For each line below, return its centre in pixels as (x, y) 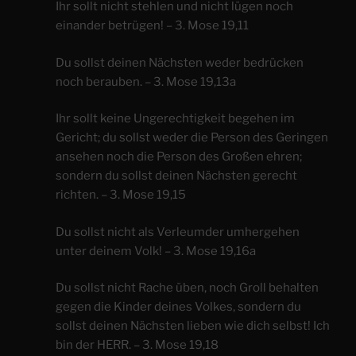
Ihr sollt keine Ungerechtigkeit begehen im (175, 119)
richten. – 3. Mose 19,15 (121, 195)
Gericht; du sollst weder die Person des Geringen (192, 138)
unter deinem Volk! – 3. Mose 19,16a (156, 251)
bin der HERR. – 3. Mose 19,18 (137, 345)
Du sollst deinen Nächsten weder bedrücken (180, 62)
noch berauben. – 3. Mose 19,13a (146, 81)
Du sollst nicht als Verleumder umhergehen (178, 232)
